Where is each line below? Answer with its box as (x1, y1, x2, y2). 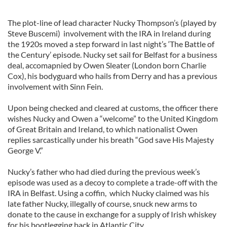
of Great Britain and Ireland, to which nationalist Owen (8, 124, 198, 134)
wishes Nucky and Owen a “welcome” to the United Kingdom (8, 113, 218, 123)
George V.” (8, 145, 43, 155)
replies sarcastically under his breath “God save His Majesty (8, 135, 214, 144)
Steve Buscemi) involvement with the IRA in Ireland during (8, 28, 211, 38)
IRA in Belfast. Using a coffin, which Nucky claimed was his (8, 188, 209, 198)
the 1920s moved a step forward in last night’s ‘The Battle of (8, 39, 214, 49)
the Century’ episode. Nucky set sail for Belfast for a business (8, 50, 217, 59)
